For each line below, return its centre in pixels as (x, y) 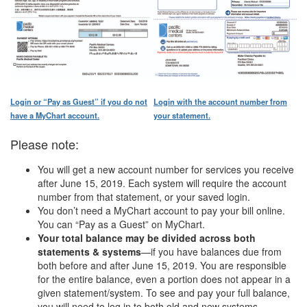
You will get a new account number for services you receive (166, 169)
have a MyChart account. (55, 115)
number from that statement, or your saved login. (144, 196)
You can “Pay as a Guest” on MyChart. (121, 224)
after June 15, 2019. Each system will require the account (162, 183)
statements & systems (89, 251)
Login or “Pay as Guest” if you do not (79, 101)
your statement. (182, 115)
